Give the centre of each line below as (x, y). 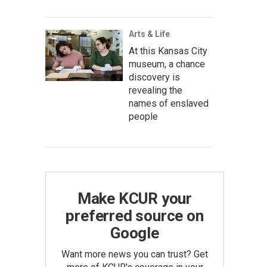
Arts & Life (149, 34)
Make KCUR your (135, 198)
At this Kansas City (168, 51)
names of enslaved (169, 103)
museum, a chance (167, 64)
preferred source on (135, 216)
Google (135, 233)
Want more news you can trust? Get (135, 254)
